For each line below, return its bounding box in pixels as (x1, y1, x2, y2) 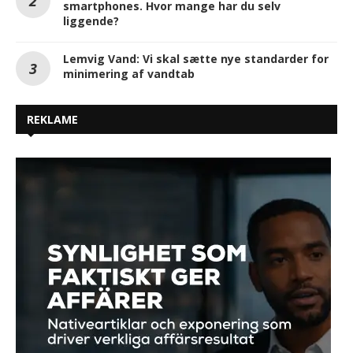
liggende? (63, 13, 119, 28)
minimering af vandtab (63, 65, 195, 81)
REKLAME (27, 111, 78, 127)
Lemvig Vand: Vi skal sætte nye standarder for (63, 50, 329, 66)
